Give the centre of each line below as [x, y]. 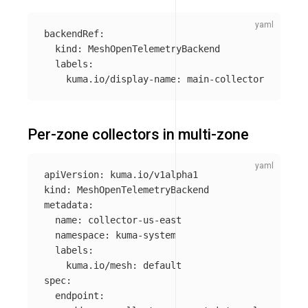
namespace [80, 235]
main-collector [225, 79]
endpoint [77, 295]
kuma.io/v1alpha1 [154, 174]
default [162, 265]
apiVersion [71, 174]
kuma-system [146, 235]
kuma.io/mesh [99, 265]
